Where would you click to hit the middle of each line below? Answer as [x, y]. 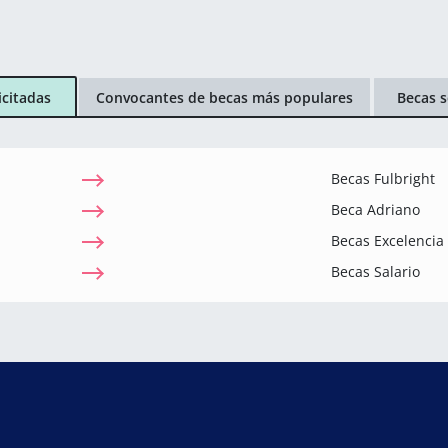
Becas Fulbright [383, 178]
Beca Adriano [375, 209]
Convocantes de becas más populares [224, 97]
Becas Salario [375, 271]
